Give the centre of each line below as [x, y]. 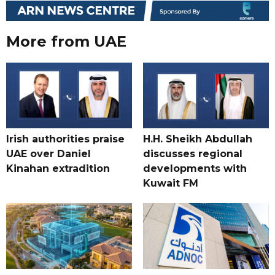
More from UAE [66, 42]
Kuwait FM [170, 184]
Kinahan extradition [58, 169]
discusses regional [192, 154]
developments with [195, 169]
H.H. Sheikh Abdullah [197, 139]
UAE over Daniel [48, 154]
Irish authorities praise [65, 139]
